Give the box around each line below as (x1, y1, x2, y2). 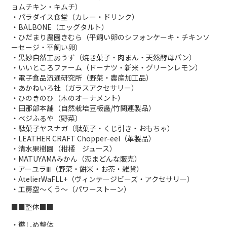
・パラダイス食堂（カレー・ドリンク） (11, 12, 139, 22)
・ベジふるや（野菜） (11, 113, 83, 124)
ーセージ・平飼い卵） (11, 42, 83, 53)
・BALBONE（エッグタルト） (11, 22, 109, 32)
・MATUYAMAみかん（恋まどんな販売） (11, 154, 142, 164)
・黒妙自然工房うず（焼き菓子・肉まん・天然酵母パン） (11, 52, 197, 63)
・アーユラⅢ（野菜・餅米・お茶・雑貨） (11, 164, 144, 174)
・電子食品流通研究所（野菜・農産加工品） (11, 72, 154, 83)
